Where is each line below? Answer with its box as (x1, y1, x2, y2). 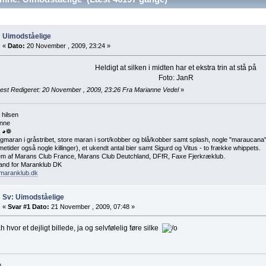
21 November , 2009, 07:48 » (49, 202, 135, 210)
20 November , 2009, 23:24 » (24, 42, 110, 50)
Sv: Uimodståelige (2, 192, 64, 201)
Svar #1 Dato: (7, 202, 49, 210)
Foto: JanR (158, 74, 194, 83)
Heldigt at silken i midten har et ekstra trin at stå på (95, 64, 257, 72)
